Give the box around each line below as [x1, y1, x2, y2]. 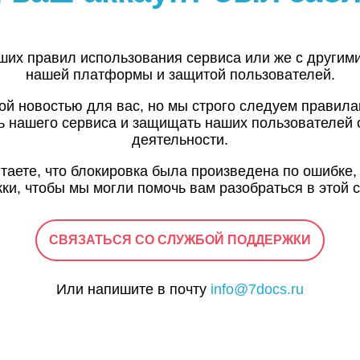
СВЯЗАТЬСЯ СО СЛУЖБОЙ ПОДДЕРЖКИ [49, 233, 311, 247]
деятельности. [132, 132, 228, 149]
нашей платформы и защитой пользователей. [25, 67, 335, 84]
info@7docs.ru [211, 281, 304, 298]
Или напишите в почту [56, 281, 211, 298]
